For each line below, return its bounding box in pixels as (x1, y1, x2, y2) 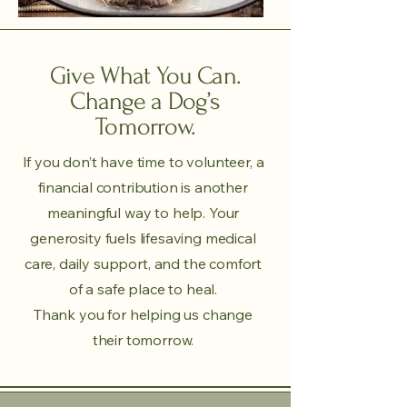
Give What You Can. (50, 62, 241, 90)
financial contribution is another (38, 178, 248, 196)
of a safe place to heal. (68, 280, 218, 298)
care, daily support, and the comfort (24, 254, 263, 273)
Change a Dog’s (70, 87, 221, 115)
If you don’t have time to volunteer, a (22, 153, 264, 171)
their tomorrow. (92, 331, 194, 349)
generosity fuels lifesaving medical (30, 229, 256, 247)
